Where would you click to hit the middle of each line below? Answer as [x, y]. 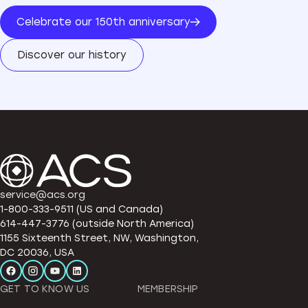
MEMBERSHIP [168, 289]
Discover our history [72, 55]
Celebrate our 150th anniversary [103, 22]
